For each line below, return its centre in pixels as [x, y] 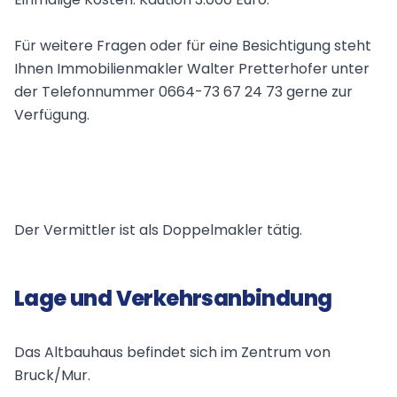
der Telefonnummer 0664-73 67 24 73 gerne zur [183, 92]
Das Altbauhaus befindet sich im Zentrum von [172, 353]
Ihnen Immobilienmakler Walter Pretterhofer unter [192, 69]
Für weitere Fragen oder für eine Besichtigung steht [193, 46]
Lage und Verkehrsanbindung [173, 299]
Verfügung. [52, 115]
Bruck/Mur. [52, 376]
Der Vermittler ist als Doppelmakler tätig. [158, 230]
